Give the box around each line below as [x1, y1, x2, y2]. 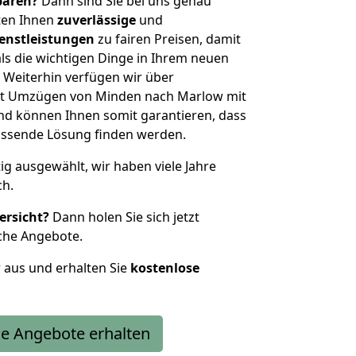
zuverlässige [57, 11, 136, 29]
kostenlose [130, 259, 199, 277]
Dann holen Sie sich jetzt [49, 208, 199, 226]
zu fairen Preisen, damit [95, 30, 241, 48]
